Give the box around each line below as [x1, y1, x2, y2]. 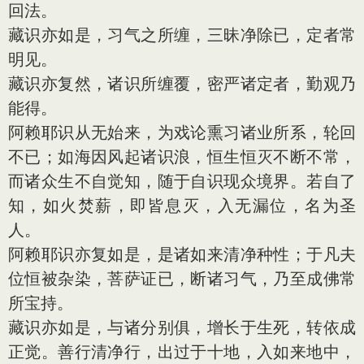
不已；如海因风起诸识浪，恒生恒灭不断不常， [8, 146, 356, 167]
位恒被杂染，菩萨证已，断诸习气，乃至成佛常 [8, 268, 356, 288]
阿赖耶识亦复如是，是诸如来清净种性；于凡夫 [8, 244, 356, 264]
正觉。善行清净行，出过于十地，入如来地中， [8, 341, 356, 362]
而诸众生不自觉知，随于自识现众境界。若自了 [8, 171, 356, 191]
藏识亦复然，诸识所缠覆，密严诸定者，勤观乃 [8, 73, 356, 93]
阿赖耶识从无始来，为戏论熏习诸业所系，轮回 [8, 122, 356, 142]
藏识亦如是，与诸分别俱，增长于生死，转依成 [8, 317, 356, 337]
